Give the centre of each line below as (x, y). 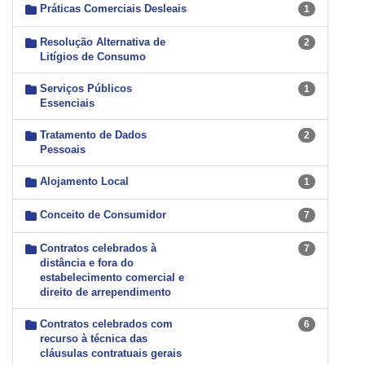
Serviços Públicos (86, 88)
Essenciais (67, 103)
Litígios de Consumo (93, 56)
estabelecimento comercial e (112, 277)
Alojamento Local (84, 181)
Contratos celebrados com (106, 323)
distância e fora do (87, 262)
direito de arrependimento (106, 292)
